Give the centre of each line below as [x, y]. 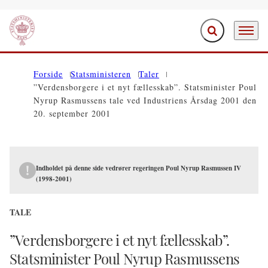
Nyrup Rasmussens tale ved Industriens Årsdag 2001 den [145, 100]
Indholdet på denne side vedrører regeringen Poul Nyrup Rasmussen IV [138, 168]
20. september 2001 [72, 113]
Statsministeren [101, 74]
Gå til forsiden [36, 37]
